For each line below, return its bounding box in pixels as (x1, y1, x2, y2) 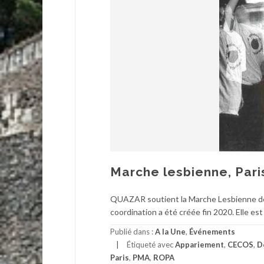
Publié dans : (110, 226, 155, 236)
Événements (189, 226, 235, 236)
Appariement (175, 239, 224, 249)
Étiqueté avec (127, 239, 175, 249)
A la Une (155, 226, 186, 236)
